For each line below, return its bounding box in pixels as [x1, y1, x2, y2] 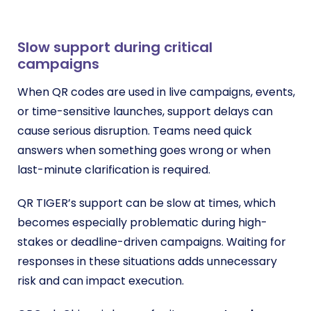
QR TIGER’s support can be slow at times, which [17, 195, 276, 212]
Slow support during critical [17, 37, 212, 58]
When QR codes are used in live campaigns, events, [17, 84, 295, 101]
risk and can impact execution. [17, 273, 184, 289]
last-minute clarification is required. [17, 162, 210, 178]
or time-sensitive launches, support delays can [17, 103, 273, 120]
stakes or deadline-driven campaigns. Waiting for [17, 234, 286, 251]
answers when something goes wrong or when [17, 142, 271, 159]
